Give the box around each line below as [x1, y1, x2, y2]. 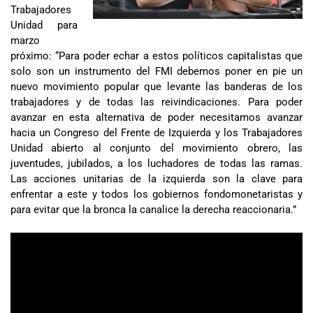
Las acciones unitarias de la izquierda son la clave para [10, 172, 303, 185]
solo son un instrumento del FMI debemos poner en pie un [10, 64, 303, 78]
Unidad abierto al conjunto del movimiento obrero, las [10, 141, 303, 154]
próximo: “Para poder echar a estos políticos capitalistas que [10, 49, 303, 62]
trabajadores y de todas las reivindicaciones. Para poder [10, 95, 303, 108]
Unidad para [10, 18, 78, 31]
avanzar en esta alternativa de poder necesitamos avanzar [10, 110, 303, 124]
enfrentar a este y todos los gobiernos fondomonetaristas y [10, 187, 303, 201]
